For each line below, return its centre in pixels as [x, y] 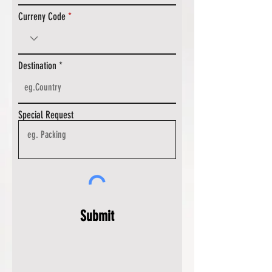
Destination [37, 66]
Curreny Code [42, 16]
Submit [97, 216]
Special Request [46, 115]
